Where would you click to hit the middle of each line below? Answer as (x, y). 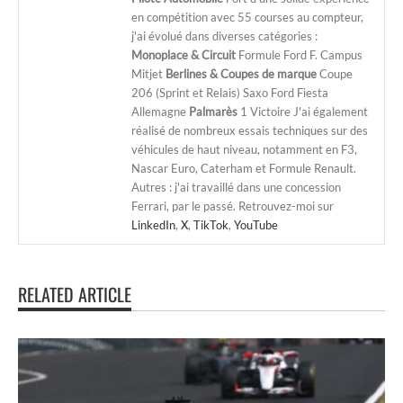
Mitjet (148, 73)
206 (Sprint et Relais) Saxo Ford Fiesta (230, 92)
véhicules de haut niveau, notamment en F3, (244, 149)
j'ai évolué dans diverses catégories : (224, 36)
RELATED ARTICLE (75, 294)
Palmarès (213, 111)
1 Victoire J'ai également (303, 111)
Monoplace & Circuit (184, 54)
